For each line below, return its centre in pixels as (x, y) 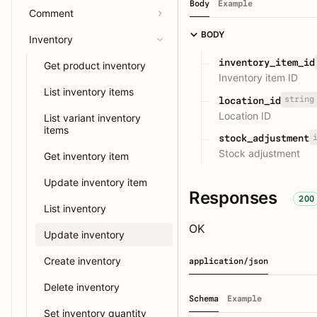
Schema (204, 298)
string (299, 99)
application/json (229, 261)
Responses (233, 197)
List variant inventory (92, 118)
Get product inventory (95, 65)
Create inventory (82, 261)
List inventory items (89, 92)
